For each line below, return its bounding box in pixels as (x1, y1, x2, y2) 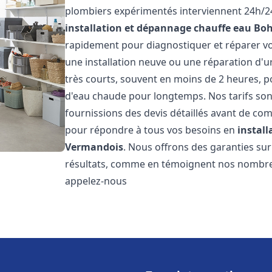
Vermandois (65, 140, 124, 154)
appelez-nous (65, 174, 127, 188)
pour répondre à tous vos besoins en (65, 123, 238, 137)
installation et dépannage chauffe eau (65, 21, 252, 35)
